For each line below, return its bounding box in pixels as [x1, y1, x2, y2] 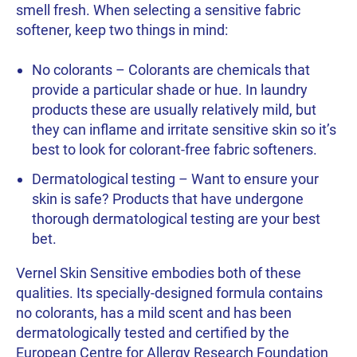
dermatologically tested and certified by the [16, 324, 289, 342]
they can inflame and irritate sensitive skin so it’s [32, 121, 336, 139]
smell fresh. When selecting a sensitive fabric [16, 2, 300, 19]
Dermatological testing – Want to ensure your [32, 171, 319, 188]
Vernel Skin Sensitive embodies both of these [16, 265, 301, 282]
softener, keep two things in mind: [16, 22, 228, 39]
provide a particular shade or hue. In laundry [32, 81, 308, 99]
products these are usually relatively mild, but [32, 101, 316, 119]
